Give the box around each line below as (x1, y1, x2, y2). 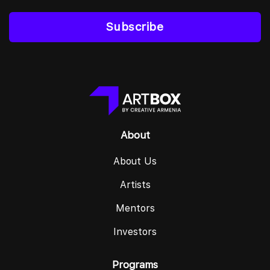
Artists (119, 179, 151, 191)
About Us (113, 155, 157, 168)
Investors (113, 225, 157, 237)
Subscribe (106, 20, 164, 34)
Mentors (115, 202, 155, 214)
